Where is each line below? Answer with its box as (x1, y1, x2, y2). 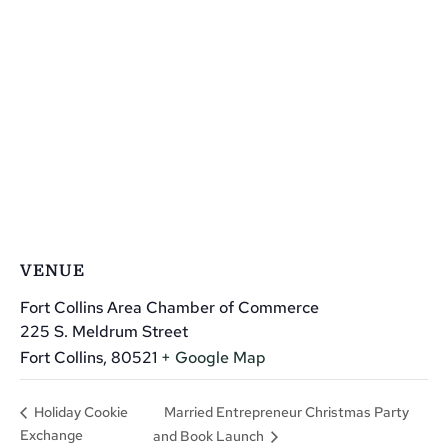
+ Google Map (161, 346, 266, 368)
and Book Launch (152, 427, 267, 446)
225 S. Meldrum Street (20, 320, 188, 342)
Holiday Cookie (31, 403, 128, 422)
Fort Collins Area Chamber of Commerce (20, 296, 319, 318)
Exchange (20, 426, 83, 445)
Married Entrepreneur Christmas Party (163, 402, 409, 421)
